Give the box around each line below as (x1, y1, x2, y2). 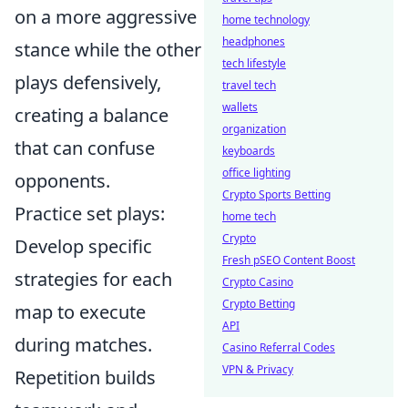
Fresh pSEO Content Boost (222, 252, 355, 268)
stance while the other (15, 37, 201, 63)
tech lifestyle (222, 56, 286, 71)
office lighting (222, 165, 291, 180)
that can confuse (15, 136, 155, 161)
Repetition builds (15, 365, 156, 391)
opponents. (15, 168, 110, 194)
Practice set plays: (15, 201, 165, 227)
